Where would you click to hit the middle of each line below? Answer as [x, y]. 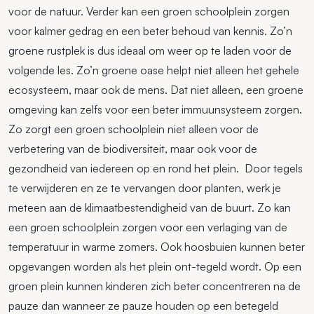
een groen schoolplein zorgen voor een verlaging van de [148, 227]
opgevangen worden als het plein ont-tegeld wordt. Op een [155, 267]
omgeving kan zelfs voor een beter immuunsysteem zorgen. [155, 110]
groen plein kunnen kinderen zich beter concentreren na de [155, 286]
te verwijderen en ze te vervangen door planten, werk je [145, 188]
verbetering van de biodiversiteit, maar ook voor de [133, 149]
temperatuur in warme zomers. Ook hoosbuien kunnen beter [157, 247]
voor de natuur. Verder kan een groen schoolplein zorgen [149, 12]
